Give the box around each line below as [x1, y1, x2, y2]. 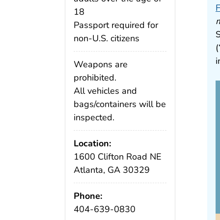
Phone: [74, 190, 102, 202]
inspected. [74, 111, 114, 123]
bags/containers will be [74, 98, 166, 110]
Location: [74, 137, 111, 149]
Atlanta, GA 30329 [74, 164, 150, 176]
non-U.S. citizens [74, 32, 139, 45]
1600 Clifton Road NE [74, 150, 162, 163]
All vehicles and [74, 84, 137, 97]
